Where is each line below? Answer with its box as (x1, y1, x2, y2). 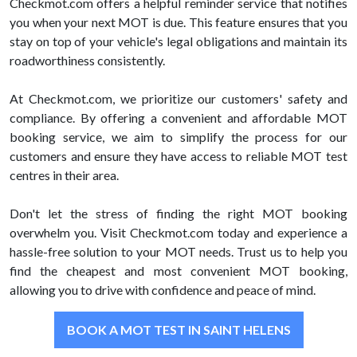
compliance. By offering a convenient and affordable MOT (10, 110, 347, 126)
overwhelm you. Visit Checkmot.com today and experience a (10, 225, 347, 241)
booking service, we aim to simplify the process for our (10, 129, 347, 145)
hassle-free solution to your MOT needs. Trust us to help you (10, 244, 347, 260)
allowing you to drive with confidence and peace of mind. (10, 282, 316, 298)
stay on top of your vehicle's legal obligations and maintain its (10, 33, 347, 49)
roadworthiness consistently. (10, 53, 165, 69)
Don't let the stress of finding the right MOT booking (10, 206, 347, 222)
